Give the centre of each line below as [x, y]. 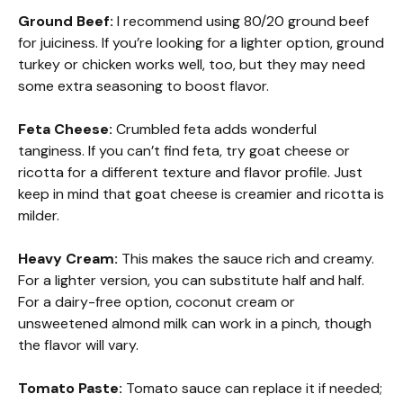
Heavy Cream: [68, 259]
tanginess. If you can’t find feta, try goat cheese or [184, 151]
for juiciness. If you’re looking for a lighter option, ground [201, 43]
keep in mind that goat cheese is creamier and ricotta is [201, 194]
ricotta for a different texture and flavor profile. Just [190, 173]
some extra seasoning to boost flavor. [143, 86]
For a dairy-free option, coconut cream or [157, 302]
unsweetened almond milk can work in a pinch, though [195, 324]
